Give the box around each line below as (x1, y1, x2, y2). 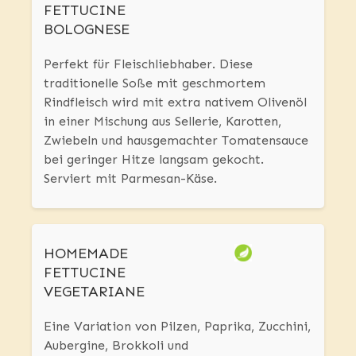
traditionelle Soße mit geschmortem (44, 75, 265, 91)
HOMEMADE (44, 245, 128, 263)
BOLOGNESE (44, 21, 130, 39)
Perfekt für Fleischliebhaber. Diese (44, 56, 253, 72)
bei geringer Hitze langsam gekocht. (44, 152, 264, 168)
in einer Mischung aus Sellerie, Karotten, (44, 114, 281, 130)
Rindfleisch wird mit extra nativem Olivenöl (44, 95, 307, 110)
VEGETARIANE (44, 283, 145, 301)
